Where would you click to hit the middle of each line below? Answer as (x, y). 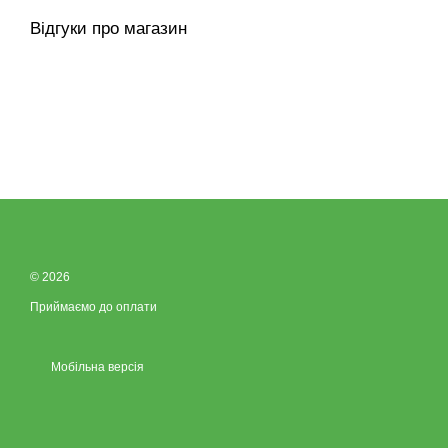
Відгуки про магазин (108, 28)
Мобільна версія (96, 367)
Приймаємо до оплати (93, 307)
